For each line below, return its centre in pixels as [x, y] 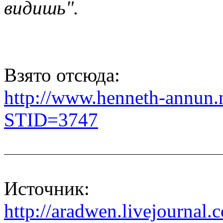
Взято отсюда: [62, 75]
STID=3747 [51, 120]
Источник [44, 188]
